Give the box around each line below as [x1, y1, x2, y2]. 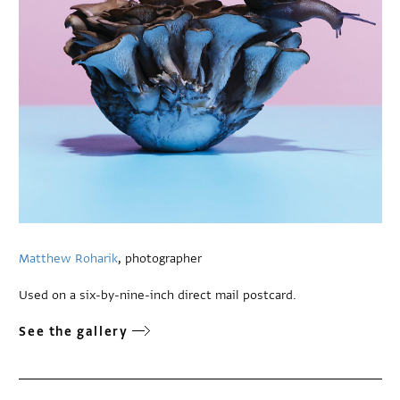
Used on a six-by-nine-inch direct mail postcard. [19, 287, 297, 304]
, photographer [118, 250, 203, 268]
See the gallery [19, 323, 129, 341]
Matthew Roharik [19, 250, 119, 268]
